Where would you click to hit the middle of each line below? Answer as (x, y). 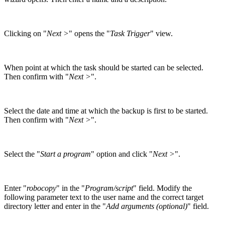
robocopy (41, 188)
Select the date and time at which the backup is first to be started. (106, 111)
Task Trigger (130, 34)
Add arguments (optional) (147, 206)
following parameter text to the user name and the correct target (104, 197)
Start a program (66, 154)
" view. (161, 34)
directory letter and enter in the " (55, 206)
